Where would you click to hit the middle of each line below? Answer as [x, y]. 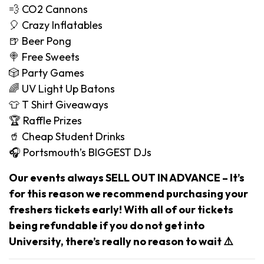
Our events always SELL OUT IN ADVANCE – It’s [127, 177]
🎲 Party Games [47, 72]
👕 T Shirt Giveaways [59, 104]
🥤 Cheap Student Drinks [67, 136]
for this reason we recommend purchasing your [128, 193]
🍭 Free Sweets [44, 57]
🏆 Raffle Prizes [45, 120]
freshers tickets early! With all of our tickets [121, 209]
